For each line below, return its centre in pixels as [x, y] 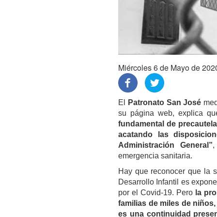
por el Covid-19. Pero [157, 193]
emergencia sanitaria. [155, 156]
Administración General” [165, 145]
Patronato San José [166, 103]
